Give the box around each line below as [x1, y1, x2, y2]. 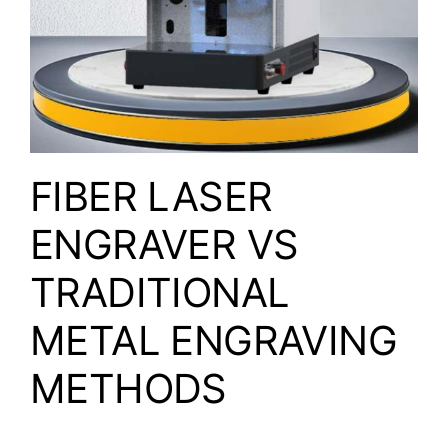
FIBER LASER [30, 172, 273, 222]
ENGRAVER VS [30, 220, 299, 270]
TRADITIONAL [30, 268, 290, 318]
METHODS [30, 364, 227, 414]
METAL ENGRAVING [30, 316, 397, 366]
